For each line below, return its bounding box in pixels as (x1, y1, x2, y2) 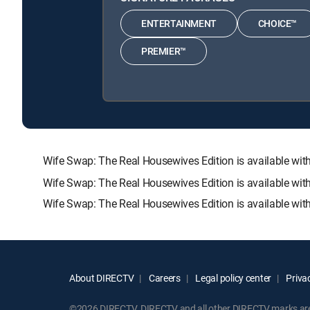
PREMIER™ (141, 44, 186, 58)
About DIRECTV (69, 271, 134, 284)
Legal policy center (193, 271, 272, 284)
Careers (147, 271, 181, 284)
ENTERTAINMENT (141, 17, 217, 30)
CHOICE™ (257, 17, 298, 30)
